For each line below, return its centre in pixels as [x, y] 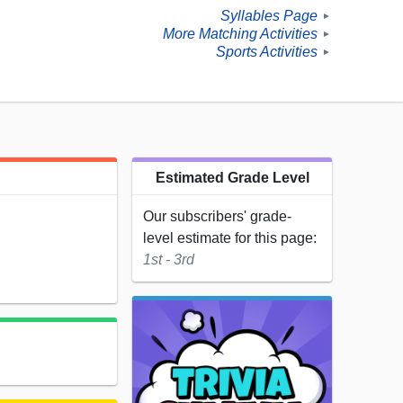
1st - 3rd [169, 260]
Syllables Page [269, 16]
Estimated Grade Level [232, 178]
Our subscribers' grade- [217, 217]
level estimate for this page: [230, 238]
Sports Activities [267, 52]
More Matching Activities [240, 34]
